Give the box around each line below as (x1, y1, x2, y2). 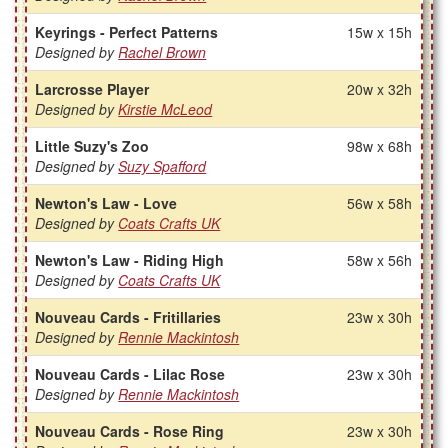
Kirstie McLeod (118, 99, 213, 120)
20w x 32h (347, 79, 413, 100)
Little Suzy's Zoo (35, 136, 150, 157)
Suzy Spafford (118, 156, 207, 177)
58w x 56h (347, 250, 413, 271)
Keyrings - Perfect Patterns (35, 22, 219, 43)
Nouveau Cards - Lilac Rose (35, 364, 226, 385)
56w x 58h (347, 193, 413, 214)
